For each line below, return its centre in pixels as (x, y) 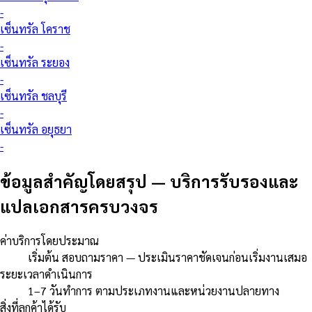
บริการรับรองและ (234, 181)
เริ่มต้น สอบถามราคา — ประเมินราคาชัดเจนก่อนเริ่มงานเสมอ (167, 258)
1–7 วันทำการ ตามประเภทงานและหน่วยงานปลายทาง (154, 291)
